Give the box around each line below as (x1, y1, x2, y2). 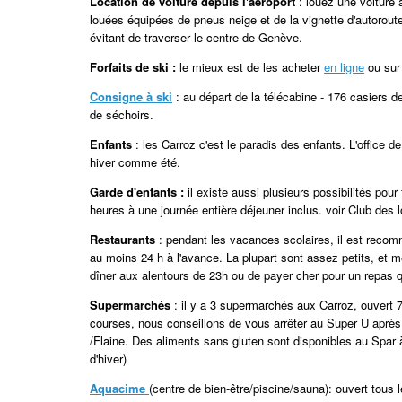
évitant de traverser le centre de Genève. (90, 29, 302, 47)
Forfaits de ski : (90, 58, 176, 76)
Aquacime (90, 380, 149, 398)
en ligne (324, 58, 364, 76)
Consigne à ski (90, 88, 172, 106)
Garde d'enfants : (90, 183, 184, 201)
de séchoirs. (90, 106, 153, 124)
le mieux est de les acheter (176, 58, 324, 76)
